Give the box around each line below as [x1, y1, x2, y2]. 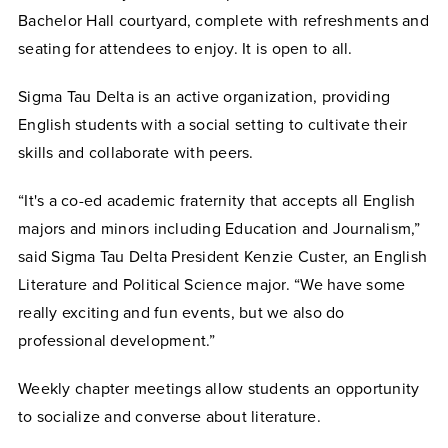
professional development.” [18, 330, 220, 351]
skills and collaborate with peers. [18, 142, 258, 163]
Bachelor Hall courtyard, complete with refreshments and [18, 10, 429, 31]
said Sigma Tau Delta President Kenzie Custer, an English [18, 246, 427, 267]
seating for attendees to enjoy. [18, 38, 242, 59]
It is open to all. [242, 38, 353, 59]
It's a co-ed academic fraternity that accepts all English [24, 190, 416, 211]
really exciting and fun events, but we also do [18, 302, 345, 323]
